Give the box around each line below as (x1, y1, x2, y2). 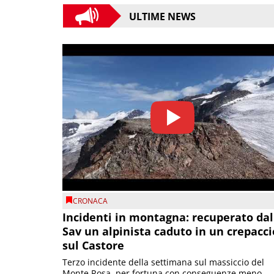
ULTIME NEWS (129, 10, 196, 24)
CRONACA (73, 195, 108, 206)
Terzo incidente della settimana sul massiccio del (62, 256, 264, 268)
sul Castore (62, 238, 124, 253)
